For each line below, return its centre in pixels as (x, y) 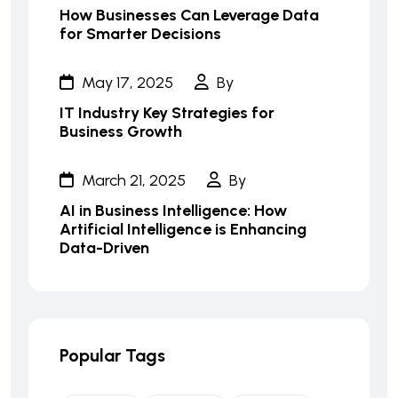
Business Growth (121, 131)
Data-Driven (104, 248)
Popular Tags (112, 355)
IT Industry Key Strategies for (167, 113)
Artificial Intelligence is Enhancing (183, 229)
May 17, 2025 (126, 83)
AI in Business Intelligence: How (173, 211)
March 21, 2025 (132, 180)
